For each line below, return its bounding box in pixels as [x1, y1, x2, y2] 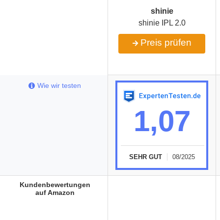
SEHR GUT [129, 153, 162, 161]
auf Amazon [35, 189, 75, 196]
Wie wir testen [37, 82, 81, 89]
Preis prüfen [137, 37, 192, 48]
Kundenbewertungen [19, 181, 90, 189]
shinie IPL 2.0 [138, 19, 186, 27]
